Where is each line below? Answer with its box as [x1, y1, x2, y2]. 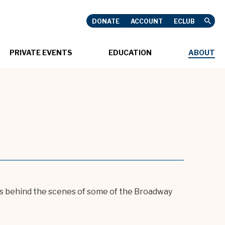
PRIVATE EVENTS [9, 48, 72, 57]
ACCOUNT [131, 17, 163, 25]
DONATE [92, 17, 120, 25]
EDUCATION [108, 48, 152, 57]
